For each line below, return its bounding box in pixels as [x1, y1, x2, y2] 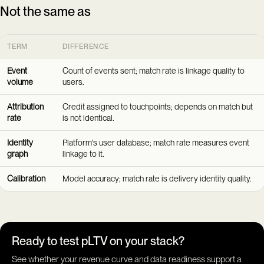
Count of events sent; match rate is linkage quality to [62, 65, 245, 75]
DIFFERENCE [62, 42, 109, 51]
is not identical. [62, 113, 115, 123]
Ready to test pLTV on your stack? [12, 233, 184, 248]
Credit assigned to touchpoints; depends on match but [62, 101, 253, 111]
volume [7, 77, 34, 87]
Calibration [7, 173, 46, 183]
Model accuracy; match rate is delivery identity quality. [62, 173, 252, 183]
